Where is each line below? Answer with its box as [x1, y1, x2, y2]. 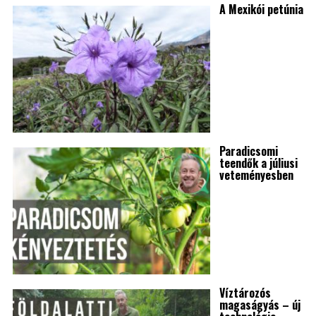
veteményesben [219, 166, 293, 184]
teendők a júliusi [219, 154, 298, 172]
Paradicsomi [219, 142, 278, 160]
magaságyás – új [219, 296, 300, 314]
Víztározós [219, 284, 271, 302]
